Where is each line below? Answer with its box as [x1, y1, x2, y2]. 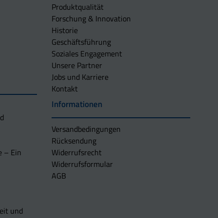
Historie [52, 24, 78, 36]
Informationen [52, 98, 102, 111]
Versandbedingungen [52, 123, 121, 135]
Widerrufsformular [52, 158, 113, 170]
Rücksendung [52, 135, 96, 147]
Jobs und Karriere [52, 71, 109, 83]
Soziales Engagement [52, 48, 122, 60]
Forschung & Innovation [52, 13, 131, 25]
